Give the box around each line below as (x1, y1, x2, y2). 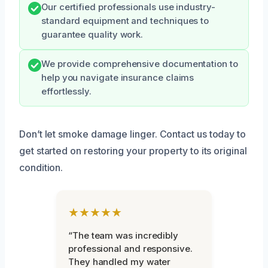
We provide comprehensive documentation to (41, 58, 238, 69)
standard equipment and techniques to (41, 15, 209, 26)
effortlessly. (41, 86, 92, 97)
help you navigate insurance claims (41, 72, 194, 83)
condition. (19, 161, 63, 173)
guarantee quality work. (41, 29, 144, 40)
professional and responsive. (68, 242, 193, 254)
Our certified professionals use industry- (41, 1, 215, 13)
